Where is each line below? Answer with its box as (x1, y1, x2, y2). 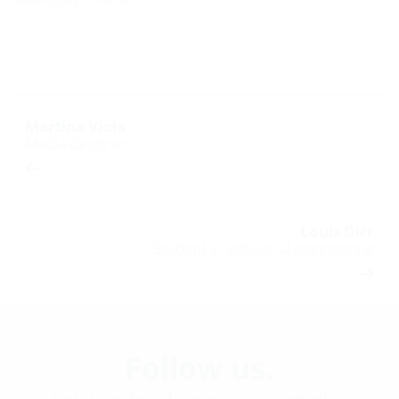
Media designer (25, 133, 129, 154)
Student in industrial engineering (153, 238, 374, 259)
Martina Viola (25, 116, 126, 137)
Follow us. (125, 346, 274, 388)
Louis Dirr (300, 221, 374, 242)
